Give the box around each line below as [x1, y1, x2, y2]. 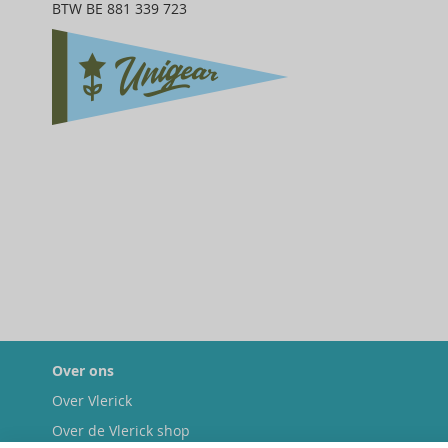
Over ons [52, 361, 114, 380]
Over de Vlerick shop [52, 421, 190, 440]
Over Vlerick [52, 391, 132, 410]
